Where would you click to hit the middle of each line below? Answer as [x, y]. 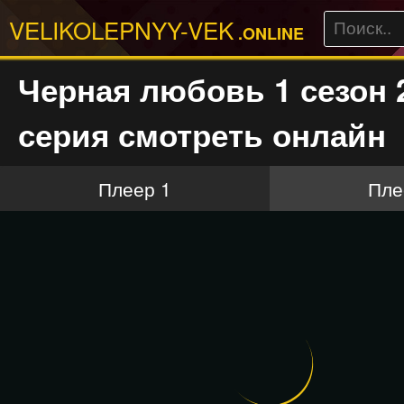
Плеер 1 [135, 188]
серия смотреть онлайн [202, 134]
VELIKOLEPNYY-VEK [121, 29]
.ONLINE [269, 33]
